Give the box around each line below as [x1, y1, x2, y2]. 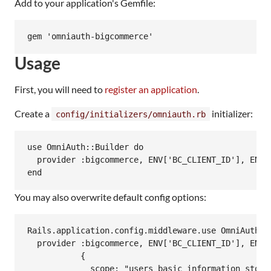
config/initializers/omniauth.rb [56, 109, 206, 119]
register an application [105, 83, 197, 95]
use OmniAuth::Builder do [27, 142, 143, 152]
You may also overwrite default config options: [15, 191, 206, 203]
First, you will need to [15, 83, 105, 95]
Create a [15, 107, 51, 119]
